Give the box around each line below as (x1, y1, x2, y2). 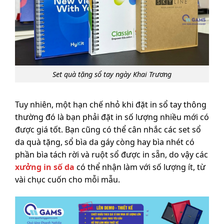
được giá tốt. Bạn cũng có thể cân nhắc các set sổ (15, 124, 201, 135)
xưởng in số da (15, 161, 74, 173)
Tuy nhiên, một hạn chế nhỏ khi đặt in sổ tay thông (15, 99, 206, 110)
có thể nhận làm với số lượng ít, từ (74, 161, 205, 173)
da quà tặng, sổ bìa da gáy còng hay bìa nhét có (15, 136, 194, 148)
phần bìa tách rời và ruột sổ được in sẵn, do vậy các (15, 149, 208, 160)
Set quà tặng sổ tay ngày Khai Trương (52, 69, 171, 79)
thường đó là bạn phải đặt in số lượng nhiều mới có (15, 111, 209, 123)
